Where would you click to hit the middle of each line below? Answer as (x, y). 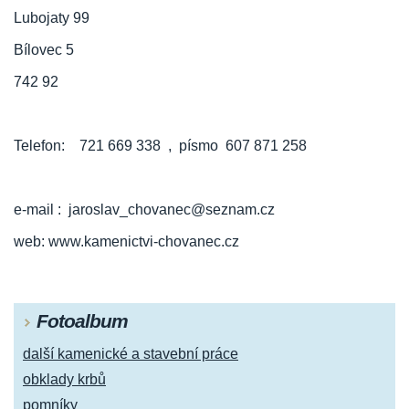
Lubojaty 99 (52, 18)
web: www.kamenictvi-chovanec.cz (126, 242)
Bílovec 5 (44, 50)
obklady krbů (64, 380)
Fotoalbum (82, 321)
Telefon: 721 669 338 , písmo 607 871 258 (160, 146)
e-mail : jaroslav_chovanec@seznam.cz (144, 210)
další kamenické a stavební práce (131, 354)
